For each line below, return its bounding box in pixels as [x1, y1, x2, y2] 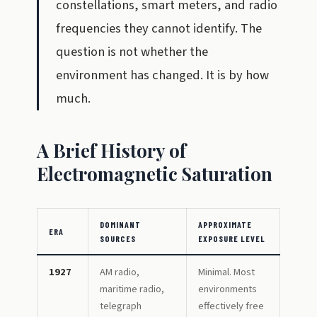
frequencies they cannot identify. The [56, 19, 262, 38]
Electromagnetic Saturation [37, 161, 272, 185]
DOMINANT [100, 219, 141, 229]
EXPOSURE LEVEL [198, 234, 265, 243]
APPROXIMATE [198, 219, 252, 229]
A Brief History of [37, 138, 186, 162]
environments [198, 282, 257, 296]
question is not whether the [56, 42, 208, 61]
